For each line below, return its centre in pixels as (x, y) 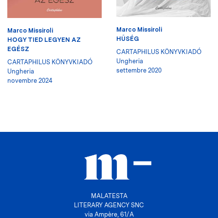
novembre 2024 (30, 81)
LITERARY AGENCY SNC (109, 205)
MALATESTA (109, 196)
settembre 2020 (139, 71)
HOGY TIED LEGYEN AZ (44, 40)
